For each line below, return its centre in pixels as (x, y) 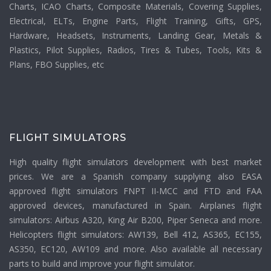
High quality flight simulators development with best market (135, 162)
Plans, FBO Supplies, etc (57, 65)
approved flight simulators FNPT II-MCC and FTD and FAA (135, 191)
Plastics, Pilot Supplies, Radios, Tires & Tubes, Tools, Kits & (135, 50)
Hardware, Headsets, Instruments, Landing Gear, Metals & (135, 36)
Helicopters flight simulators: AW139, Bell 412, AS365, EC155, (135, 235)
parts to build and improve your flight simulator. (102, 264)
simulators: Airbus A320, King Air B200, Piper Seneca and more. (135, 220)
